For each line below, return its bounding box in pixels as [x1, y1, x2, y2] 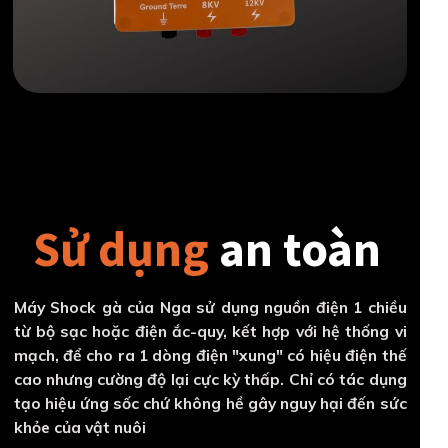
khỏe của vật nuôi [13, 417, 146, 437]
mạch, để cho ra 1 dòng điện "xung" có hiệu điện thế [13, 345, 407, 365]
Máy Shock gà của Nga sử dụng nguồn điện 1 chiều [13, 297, 407, 317]
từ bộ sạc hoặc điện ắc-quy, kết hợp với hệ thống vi [13, 321, 407, 341]
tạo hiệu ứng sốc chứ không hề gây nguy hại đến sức [13, 393, 407, 413]
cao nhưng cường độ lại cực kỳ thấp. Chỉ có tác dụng [13, 369, 407, 389]
